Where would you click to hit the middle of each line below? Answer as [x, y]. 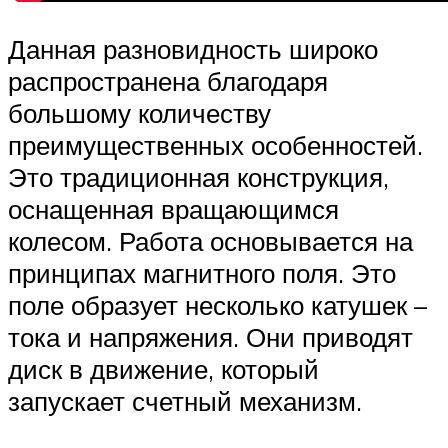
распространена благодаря [168, 81]
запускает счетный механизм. [185, 401]
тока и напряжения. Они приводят [210, 337]
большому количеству [139, 113]
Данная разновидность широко [193, 49]
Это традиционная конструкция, [198, 177]
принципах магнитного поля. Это [202, 273]
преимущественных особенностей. [215, 145]
